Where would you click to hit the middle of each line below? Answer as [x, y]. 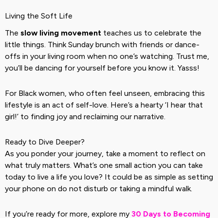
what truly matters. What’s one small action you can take [104, 165]
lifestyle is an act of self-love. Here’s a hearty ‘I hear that [104, 105]
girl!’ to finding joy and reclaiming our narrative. [85, 116]
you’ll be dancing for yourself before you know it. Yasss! [102, 68]
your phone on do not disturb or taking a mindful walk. [99, 188]
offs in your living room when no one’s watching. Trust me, [107, 56]
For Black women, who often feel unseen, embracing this [105, 93]
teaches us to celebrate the [151, 33]
